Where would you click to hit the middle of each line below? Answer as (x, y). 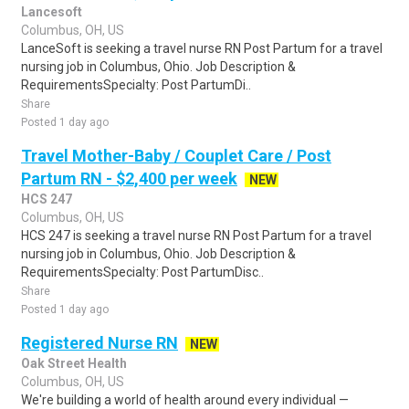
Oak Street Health (74, 363)
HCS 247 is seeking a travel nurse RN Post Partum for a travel (196, 236)
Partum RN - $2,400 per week (129, 178)
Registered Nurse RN (100, 343)
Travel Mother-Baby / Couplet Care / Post (176, 156)
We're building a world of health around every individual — (185, 400)
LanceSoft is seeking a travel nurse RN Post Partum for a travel (202, 48)
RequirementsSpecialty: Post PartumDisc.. (142, 272)
